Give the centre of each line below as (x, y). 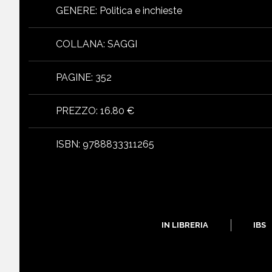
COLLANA (80, 44)
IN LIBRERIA (185, 225)
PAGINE (73, 77)
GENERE (76, 10)
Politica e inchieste (141, 10)
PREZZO (76, 110)
